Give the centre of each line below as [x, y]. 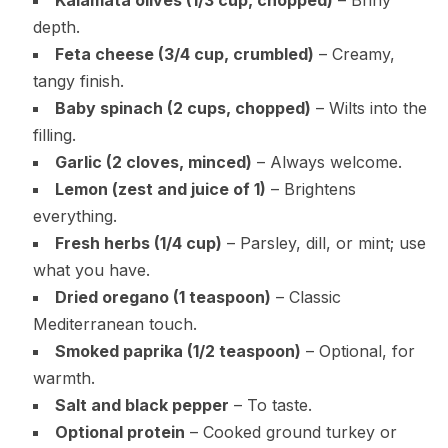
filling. [54, 134]
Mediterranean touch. [114, 323]
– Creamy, [354, 53]
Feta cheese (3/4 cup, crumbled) [184, 53]
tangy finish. [78, 80]
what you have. [91, 269]
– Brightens [310, 188]
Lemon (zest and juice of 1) [160, 188]
